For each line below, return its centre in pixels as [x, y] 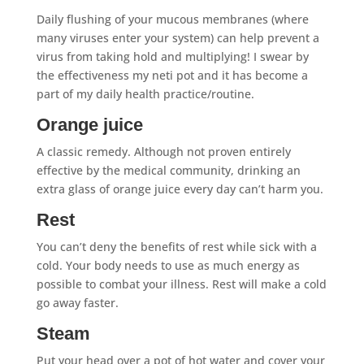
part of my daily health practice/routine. [145, 93]
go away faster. [77, 302]
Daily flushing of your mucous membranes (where [172, 19]
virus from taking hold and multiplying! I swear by [172, 56]
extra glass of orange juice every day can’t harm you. [180, 188]
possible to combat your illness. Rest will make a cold [181, 284]
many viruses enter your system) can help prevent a [178, 37]
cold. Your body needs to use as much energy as [168, 265]
